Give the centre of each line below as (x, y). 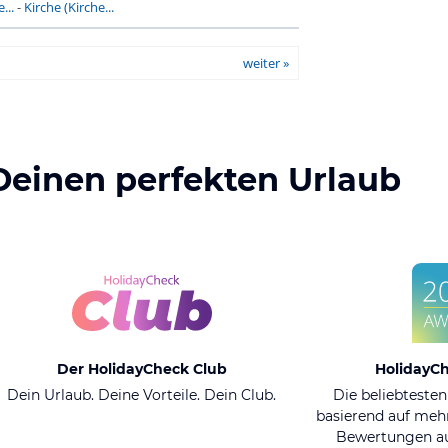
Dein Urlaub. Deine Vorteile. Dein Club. (141, 395)
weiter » (265, 63)
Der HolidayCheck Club (141, 369)
